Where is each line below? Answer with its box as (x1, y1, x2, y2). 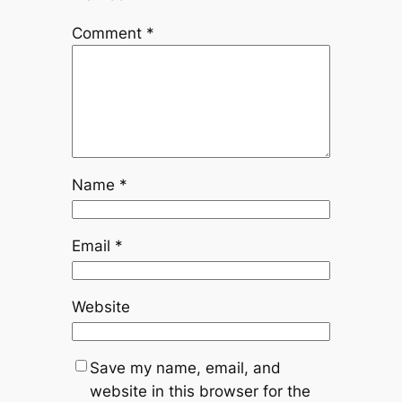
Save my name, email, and (89, 358, 281, 377)
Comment (71, 23, 146, 42)
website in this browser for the (89, 381, 310, 400)
